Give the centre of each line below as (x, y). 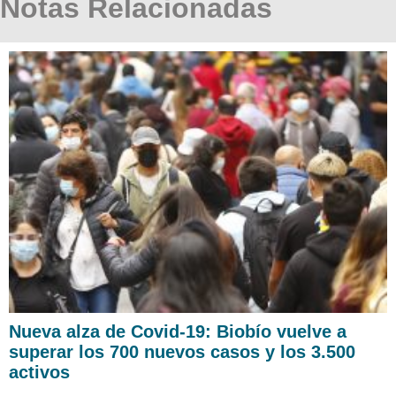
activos (39, 373)
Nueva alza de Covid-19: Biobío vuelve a (178, 332)
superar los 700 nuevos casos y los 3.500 (182, 352)
